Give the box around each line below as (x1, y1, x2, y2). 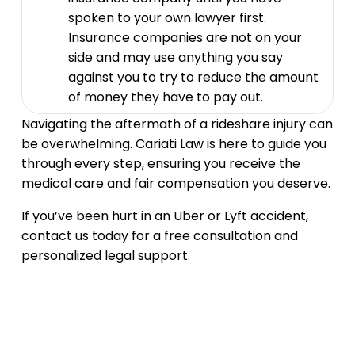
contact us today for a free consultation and (21, 227, 298, 245)
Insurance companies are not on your (67, 29, 302, 47)
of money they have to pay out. (67, 88, 263, 106)
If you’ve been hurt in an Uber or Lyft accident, (21, 207, 308, 225)
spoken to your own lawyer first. (67, 9, 266, 27)
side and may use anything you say (67, 48, 283, 67)
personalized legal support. (21, 246, 190, 265)
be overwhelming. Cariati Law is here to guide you (21, 135, 326, 153)
